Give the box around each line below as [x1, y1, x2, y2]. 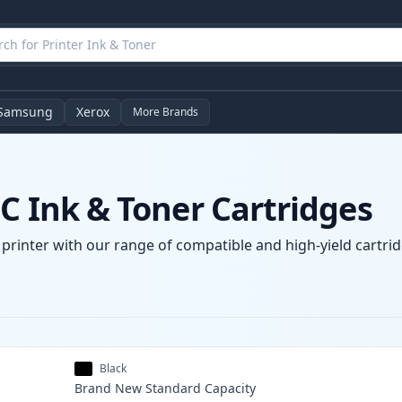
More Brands [133, 104, 198, 120]
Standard [145, 380, 202, 398]
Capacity [205, 380, 257, 398]
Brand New [74, 380, 143, 398]
